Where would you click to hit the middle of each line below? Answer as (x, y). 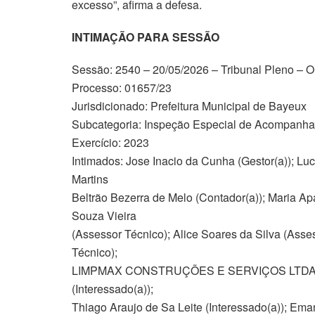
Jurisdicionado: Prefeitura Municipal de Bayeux (189, 105)
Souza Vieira (104, 215)
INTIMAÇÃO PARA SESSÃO (146, 37)
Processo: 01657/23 (122, 87)
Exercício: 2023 (110, 142)
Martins (90, 179)
